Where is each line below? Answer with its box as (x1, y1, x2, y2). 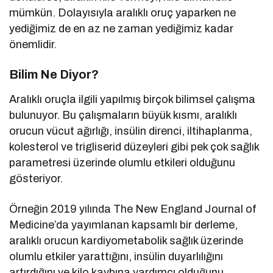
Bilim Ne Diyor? (9, 67, 99, 81)
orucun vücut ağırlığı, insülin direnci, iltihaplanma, (9, 124, 253, 137)
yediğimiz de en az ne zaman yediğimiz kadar (9, 22, 234, 35)
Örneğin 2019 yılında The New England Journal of (9, 202, 257, 215)
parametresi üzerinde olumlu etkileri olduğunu (9, 156, 236, 169)
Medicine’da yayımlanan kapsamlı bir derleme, (9, 218, 238, 231)
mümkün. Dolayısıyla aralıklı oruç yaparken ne (9, 6, 236, 19)
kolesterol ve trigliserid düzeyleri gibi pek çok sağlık (9, 140, 260, 153)
